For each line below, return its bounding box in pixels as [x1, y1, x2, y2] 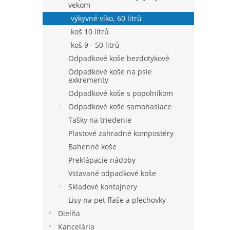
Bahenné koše [68, 142, 117, 151]
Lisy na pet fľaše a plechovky [68, 195, 166, 205]
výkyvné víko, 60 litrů [71, 13, 142, 23]
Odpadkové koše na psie [68, 67, 152, 76]
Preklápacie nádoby [68, 155, 136, 165]
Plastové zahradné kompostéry [68, 128, 174, 138]
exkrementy [68, 75, 108, 85]
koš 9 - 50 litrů [71, 40, 120, 50]
